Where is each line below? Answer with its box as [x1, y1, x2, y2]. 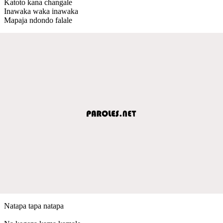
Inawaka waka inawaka [4, 6, 78, 15]
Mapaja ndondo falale [4, 15, 72, 24]
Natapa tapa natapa [4, 201, 64, 210]
